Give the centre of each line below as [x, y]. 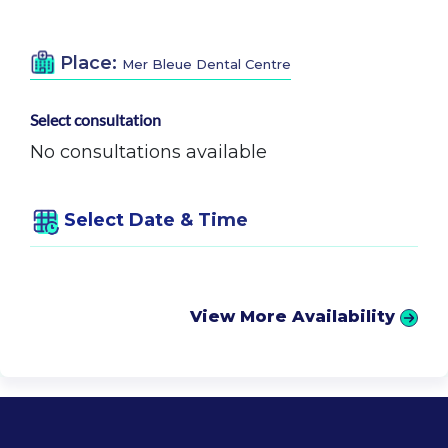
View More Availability [292, 317]
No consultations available [148, 152]
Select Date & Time [156, 220]
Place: [91, 63]
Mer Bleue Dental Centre [206, 64]
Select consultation [95, 120]
